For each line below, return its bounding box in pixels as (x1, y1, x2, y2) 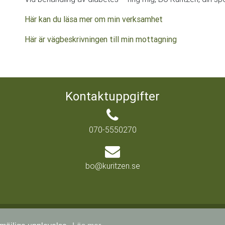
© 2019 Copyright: (61, 213, 127, 223)
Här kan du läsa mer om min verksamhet (25, 14, 163, 24)
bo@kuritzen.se (85, 161, 140, 171)
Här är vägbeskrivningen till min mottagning (25, 34, 177, 44)
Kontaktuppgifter (65, 89, 160, 103)
